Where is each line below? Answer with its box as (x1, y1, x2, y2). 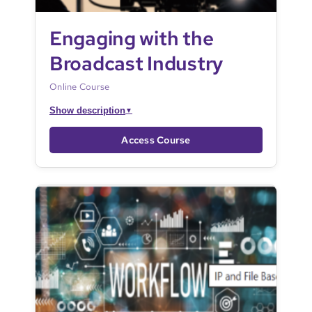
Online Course (49, 80, 110, 93)
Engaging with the (49, 25, 214, 51)
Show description (49, 104, 125, 116)
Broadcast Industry (49, 50, 223, 76)
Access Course (121, 133, 191, 146)
